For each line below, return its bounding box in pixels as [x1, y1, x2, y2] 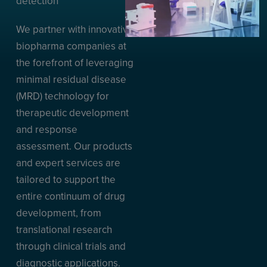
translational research [15, 222, 112, 237]
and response [15, 122, 77, 137]
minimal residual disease [15, 72, 126, 87]
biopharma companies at [15, 38, 126, 54]
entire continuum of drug [15, 188, 125, 204]
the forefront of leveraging [15, 55, 133, 70]
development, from [15, 205, 101, 221]
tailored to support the [15, 172, 116, 187]
